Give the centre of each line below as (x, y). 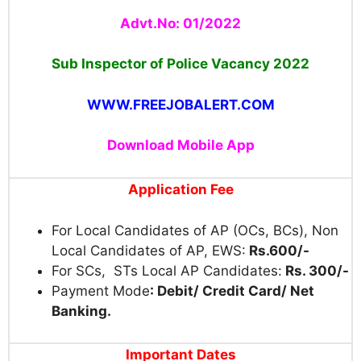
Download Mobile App (180, 145)
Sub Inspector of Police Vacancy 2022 (180, 64)
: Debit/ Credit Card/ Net (232, 290)
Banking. (81, 311)
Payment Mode (101, 290)
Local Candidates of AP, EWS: (149, 250)
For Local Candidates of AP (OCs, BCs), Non (195, 230)
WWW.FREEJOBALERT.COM (180, 104)
